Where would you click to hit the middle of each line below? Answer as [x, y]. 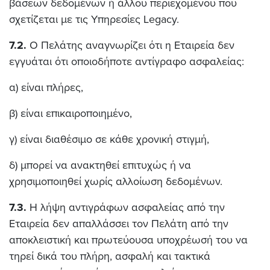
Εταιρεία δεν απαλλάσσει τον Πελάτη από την [119, 224]
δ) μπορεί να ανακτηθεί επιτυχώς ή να [100, 165]
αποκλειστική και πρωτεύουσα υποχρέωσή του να [128, 240]
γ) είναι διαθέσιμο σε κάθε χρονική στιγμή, [109, 139]
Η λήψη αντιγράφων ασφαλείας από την [126, 207]
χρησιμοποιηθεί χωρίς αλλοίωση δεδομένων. [116, 181]
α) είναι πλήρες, [46, 87]
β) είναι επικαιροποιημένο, [71, 113]
